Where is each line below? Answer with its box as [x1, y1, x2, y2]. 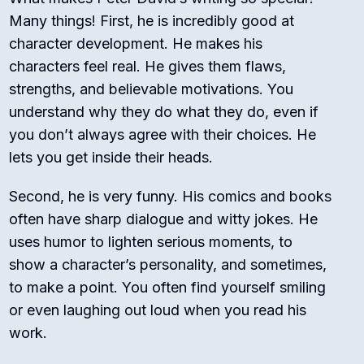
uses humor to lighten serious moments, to [9, 233, 293, 251]
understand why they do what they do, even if [9, 103, 319, 121]
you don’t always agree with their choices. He [9, 126, 317, 144]
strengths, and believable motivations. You [9, 80, 294, 98]
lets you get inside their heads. [9, 149, 214, 167]
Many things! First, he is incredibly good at [9, 12, 295, 30]
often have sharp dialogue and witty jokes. [9, 210, 295, 228]
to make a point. [9, 279, 119, 297]
